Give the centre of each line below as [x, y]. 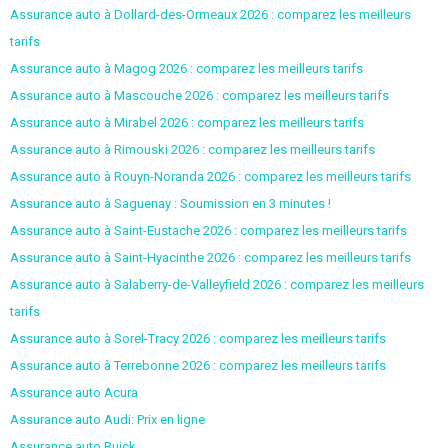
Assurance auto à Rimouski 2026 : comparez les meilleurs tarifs [192, 149]
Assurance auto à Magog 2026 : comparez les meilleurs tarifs [186, 68]
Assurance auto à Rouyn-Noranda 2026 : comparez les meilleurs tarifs [210, 176]
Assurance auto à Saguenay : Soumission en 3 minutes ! [170, 203]
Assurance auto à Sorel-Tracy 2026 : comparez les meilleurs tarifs [197, 338]
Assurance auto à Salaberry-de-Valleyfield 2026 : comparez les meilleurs [216, 284]
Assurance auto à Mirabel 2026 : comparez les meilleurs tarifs [186, 122]
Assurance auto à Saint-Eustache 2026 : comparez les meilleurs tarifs [208, 230]
